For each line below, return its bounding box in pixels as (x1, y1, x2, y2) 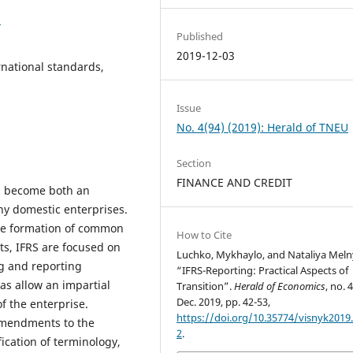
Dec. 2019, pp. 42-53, (176, 295, 271, 310)
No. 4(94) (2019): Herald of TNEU (176, 120, 349, 136)
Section (176, 156, 212, 171)
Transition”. (176, 279, 235, 294)
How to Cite (176, 228, 232, 243)
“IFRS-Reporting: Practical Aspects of (176, 263, 349, 278)
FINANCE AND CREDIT (176, 175, 293, 191)
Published (176, 29, 224, 43)
